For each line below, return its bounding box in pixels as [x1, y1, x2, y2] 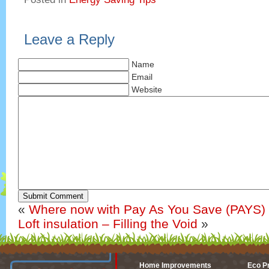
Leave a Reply [24, 32, 115, 48]
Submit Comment [23, 192, 83, 201]
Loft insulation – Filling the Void [18, 217, 198, 231]
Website [131, 85, 162, 95]
